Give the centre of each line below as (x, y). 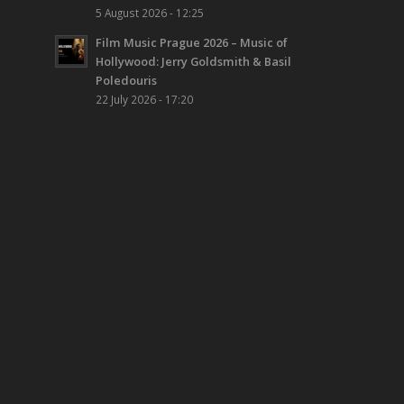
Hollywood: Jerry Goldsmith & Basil (194, 62)
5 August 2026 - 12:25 (150, 13)
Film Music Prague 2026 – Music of (192, 43)
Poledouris (127, 81)
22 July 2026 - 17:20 (145, 100)
